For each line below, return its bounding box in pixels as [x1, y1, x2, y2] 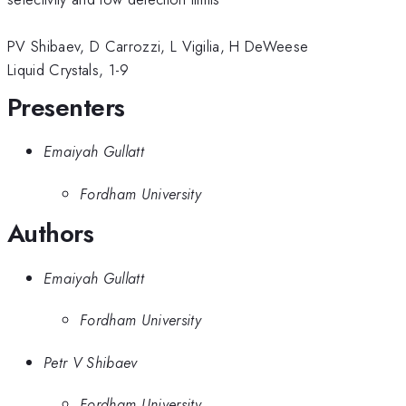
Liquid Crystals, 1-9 [7, 58, 130, 81]
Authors [7, 215, 94, 253]
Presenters [7, 88, 125, 126]
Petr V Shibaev [43, 351, 138, 373]
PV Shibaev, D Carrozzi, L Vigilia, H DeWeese [7, 34, 309, 57]
